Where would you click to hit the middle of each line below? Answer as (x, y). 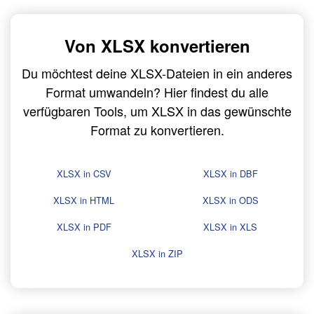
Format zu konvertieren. (157, 130)
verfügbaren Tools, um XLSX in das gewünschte (157, 111)
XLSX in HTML (84, 200)
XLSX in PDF (84, 227)
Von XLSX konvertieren (157, 46)
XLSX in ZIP (157, 254)
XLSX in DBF (230, 174)
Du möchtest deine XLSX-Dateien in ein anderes (157, 73)
